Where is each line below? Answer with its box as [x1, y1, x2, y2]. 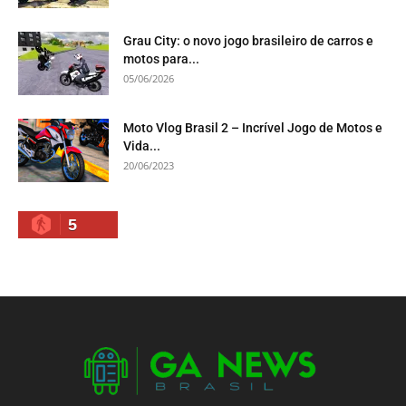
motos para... [123, 51, 199, 66]
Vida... [123, 138, 160, 153]
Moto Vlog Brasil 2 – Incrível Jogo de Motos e [123, 120, 382, 135]
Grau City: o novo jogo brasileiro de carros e [123, 33, 373, 48]
